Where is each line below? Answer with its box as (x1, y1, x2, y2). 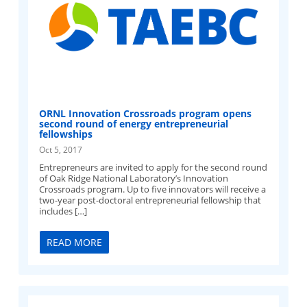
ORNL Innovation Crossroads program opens (39, 106, 252, 120)
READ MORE (47, 235, 103, 249)
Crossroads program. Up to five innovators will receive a (39, 182, 267, 195)
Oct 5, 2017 (39, 143, 83, 156)
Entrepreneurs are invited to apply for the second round (39, 160, 268, 173)
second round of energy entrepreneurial (39, 116, 229, 130)
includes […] (39, 204, 88, 217)
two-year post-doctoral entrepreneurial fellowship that (39, 193, 262, 206)
